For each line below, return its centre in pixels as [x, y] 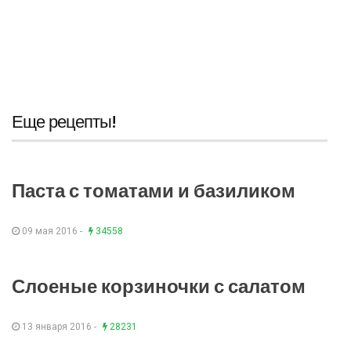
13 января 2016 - [59, 327]
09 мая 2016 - [52, 232]
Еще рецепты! [64, 122]
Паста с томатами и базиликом [154, 191]
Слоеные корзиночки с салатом [159, 287]
